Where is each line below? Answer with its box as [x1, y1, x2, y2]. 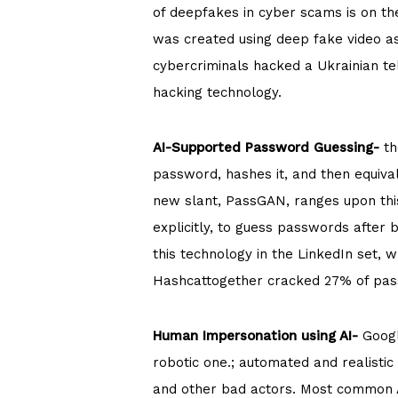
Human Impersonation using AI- [153, 328, 362, 344]
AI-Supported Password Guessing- [153, 139, 379, 155]
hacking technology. [153, 84, 282, 100]
